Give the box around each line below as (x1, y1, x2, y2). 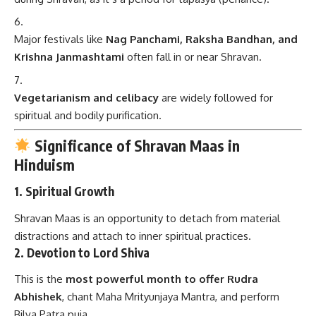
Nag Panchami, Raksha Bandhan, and (106, 32, 298, 47)
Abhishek (14, 290, 62, 304)
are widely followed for (159, 90, 273, 104)
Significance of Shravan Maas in (30, 135, 240, 155)
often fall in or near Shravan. (124, 50, 262, 64)
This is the (14, 272, 66, 286)
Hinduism (14, 154, 75, 174)
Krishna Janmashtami (14, 50, 124, 64)
